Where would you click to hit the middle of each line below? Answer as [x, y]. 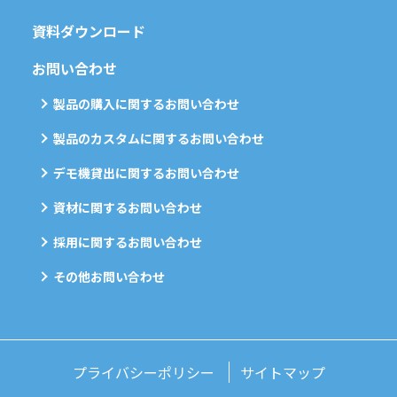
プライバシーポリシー [143, 372]
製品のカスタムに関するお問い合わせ [159, 138]
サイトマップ [282, 372]
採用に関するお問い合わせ [128, 242]
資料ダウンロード [89, 31]
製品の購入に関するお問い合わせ [146, 104]
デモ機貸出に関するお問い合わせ [146, 173]
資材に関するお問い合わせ [128, 207]
